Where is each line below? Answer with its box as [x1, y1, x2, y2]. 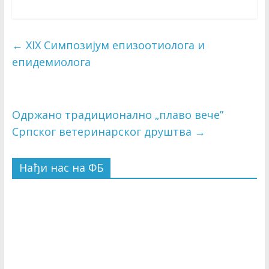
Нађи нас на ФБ [19, 160, 103, 175]
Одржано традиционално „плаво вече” [11, 107, 223, 122]
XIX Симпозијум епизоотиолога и [22, 38, 205, 53]
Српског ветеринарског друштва [11, 124, 195, 139]
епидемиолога [11, 55, 91, 70]
